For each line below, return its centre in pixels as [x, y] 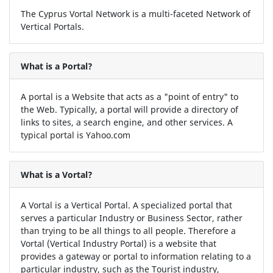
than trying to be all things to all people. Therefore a [128, 230]
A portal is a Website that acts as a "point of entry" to [129, 96]
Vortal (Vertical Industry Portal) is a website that [118, 243]
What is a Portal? [56, 66]
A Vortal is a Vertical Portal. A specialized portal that [126, 205]
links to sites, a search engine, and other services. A [126, 122]
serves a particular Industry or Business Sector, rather [131, 218]
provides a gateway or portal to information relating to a [136, 256]
